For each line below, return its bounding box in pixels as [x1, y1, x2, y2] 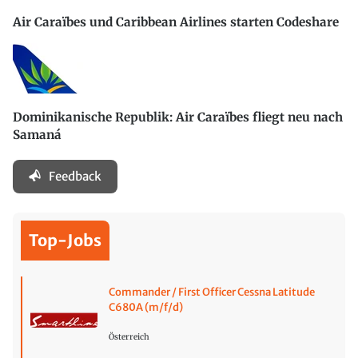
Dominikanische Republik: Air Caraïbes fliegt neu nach [13, 109, 343, 125]
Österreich [108, 332, 149, 343]
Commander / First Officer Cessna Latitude [108, 284, 315, 299]
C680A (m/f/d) [108, 300, 183, 314]
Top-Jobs [29, 229, 101, 250]
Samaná [13, 127, 62, 143]
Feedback [49, 168, 101, 184]
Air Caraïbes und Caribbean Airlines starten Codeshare [13, 14, 339, 30]
